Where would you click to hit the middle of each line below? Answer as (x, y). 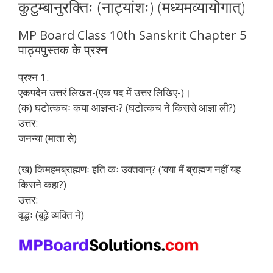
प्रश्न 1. (34, 77)
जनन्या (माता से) (48, 138)
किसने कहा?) (42, 184)
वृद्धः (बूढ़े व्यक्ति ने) (51, 214)
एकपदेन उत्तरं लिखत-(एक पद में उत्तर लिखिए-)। (105, 92)
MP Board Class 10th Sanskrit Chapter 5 (132, 35)
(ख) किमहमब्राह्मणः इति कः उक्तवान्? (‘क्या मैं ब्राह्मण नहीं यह (129, 169)
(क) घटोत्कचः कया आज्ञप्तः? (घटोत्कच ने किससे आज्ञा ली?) (127, 108)
